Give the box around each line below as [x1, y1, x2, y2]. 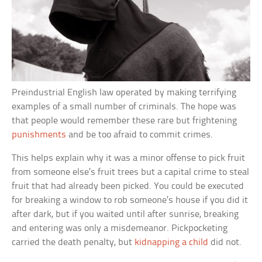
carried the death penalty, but [12, 237, 135, 248]
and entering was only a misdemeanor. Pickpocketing [12, 223, 228, 234]
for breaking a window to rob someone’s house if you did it [12, 195, 249, 206]
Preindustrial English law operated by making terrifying [12, 88, 237, 98]
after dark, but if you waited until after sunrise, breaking [12, 209, 239, 220]
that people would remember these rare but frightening [12, 116, 237, 126]
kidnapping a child [135, 237, 209, 248]
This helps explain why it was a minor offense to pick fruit [12, 153, 246, 164]
